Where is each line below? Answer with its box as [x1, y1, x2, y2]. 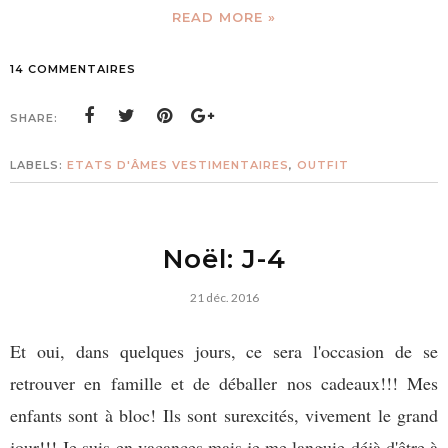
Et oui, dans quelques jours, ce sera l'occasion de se [10, 338, 438, 363]
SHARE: [10, 110, 58, 125]
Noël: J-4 [162, 242, 286, 275]
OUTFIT [297, 157, 349, 172]
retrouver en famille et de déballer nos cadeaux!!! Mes [10, 370, 438, 395]
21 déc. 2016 [189, 289, 259, 305]
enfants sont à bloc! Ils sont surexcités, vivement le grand [10, 402, 438, 427]
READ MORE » [172, 8, 276, 25]
